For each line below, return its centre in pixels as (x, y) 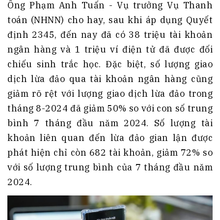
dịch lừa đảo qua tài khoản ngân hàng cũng (110, 79)
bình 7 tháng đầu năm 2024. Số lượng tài (110, 123)
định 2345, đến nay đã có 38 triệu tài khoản (110, 35)
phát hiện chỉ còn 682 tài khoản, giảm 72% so (110, 153)
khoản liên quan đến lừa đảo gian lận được (110, 138)
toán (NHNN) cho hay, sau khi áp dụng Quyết (110, 20)
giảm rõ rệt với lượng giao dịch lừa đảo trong (110, 94)
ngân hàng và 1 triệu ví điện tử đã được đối (110, 50)
